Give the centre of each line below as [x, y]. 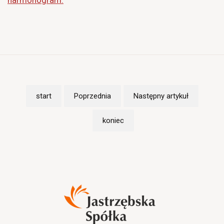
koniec [113, 120]
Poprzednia [92, 96]
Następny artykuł [161, 96]
